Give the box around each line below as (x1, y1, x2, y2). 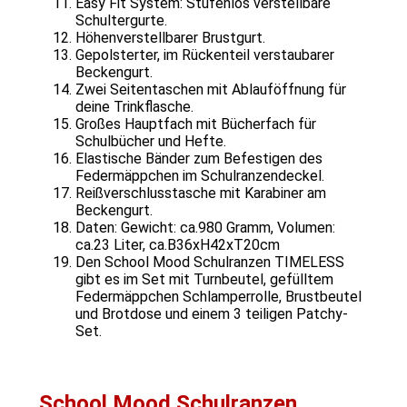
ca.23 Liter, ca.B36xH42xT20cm (75, 236, 280, 254)
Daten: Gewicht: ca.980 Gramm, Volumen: (75, 219, 335, 237)
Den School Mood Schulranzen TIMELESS (75, 253, 344, 272)
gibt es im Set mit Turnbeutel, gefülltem (75, 271, 333, 289)
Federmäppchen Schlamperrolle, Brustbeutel (75, 288, 362, 306)
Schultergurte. (75, 12, 167, 30)
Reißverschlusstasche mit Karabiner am (75, 184, 326, 203)
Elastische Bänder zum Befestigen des (75, 150, 323, 168)
